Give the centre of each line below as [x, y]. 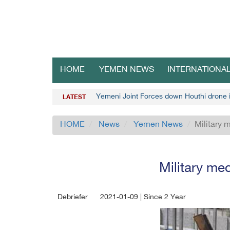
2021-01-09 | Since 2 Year [143, 197]
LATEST [74, 98]
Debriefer [73, 197]
